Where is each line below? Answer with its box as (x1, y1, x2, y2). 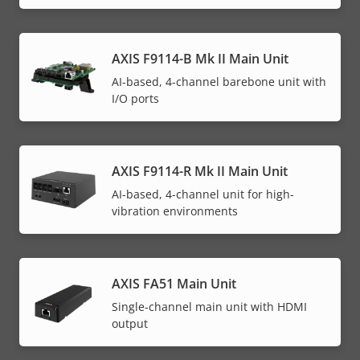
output (112, 315, 148, 331)
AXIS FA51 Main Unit (112, 274, 236, 292)
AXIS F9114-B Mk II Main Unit (112, 49, 288, 67)
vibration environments (112, 202, 238, 219)
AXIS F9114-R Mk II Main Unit (112, 162, 288, 180)
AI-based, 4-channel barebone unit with (112, 73, 326, 89)
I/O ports (112, 90, 159, 106)
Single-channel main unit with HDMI (112, 298, 307, 314)
